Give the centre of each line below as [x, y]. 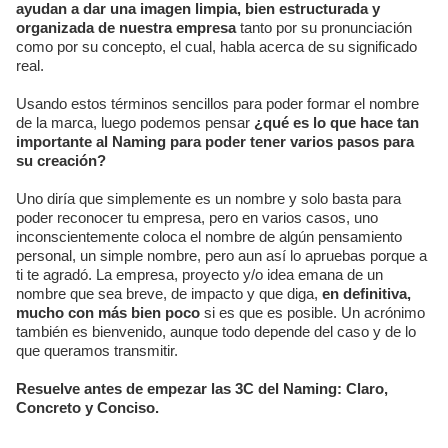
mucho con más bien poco [108, 313]
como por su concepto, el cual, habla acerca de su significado [216, 47]
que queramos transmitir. [97, 351]
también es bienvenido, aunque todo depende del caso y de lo [216, 332]
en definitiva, [366, 294]
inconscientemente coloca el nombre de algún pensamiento [209, 237]
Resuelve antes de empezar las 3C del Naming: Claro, [202, 389]
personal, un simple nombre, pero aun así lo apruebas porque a [221, 256]
